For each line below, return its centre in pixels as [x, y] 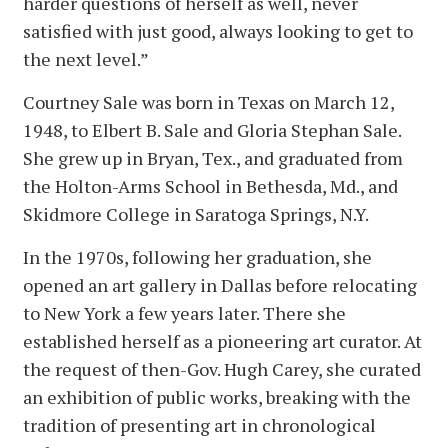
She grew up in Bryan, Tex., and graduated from [213, 158]
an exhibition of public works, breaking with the [217, 397]
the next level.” [86, 59]
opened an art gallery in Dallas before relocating [220, 285]
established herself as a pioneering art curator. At [222, 341]
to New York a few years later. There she [184, 313]
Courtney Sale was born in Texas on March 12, [208, 102]
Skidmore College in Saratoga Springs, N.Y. [197, 214]
